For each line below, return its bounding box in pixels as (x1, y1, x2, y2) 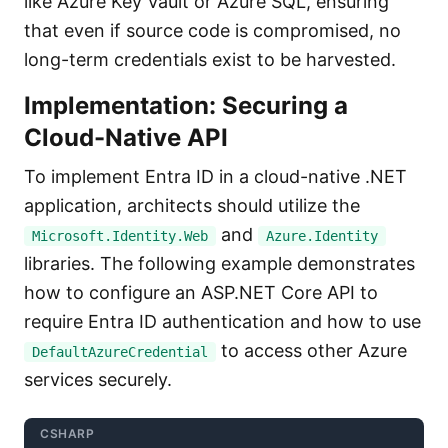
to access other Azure (216, 340, 407, 361)
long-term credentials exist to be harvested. (24, 49, 396, 70)
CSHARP (40, 426, 95, 441)
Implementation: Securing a (24, 91, 348, 120)
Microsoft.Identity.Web (32, 228, 208, 244)
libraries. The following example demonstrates (24, 253, 415, 274)
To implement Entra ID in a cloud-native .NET (24, 166, 407, 187)
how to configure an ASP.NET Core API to (24, 282, 378, 303)
